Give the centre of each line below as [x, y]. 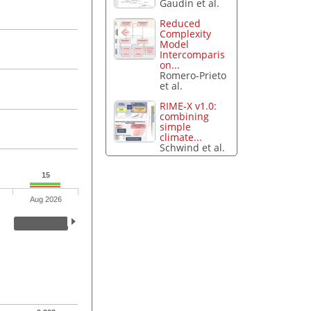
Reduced [180, 23]
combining [185, 116]
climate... [181, 137]
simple [176, 126]
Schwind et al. [193, 147]
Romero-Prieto [193, 75]
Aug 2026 [45, 200]
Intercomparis [193, 54]
